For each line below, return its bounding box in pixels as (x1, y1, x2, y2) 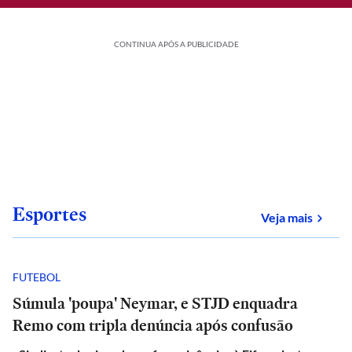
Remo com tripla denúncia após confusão (13, 314, 293, 336)
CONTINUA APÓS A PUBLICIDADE (113, 39, 239, 49)
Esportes (13, 201, 86, 227)
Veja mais (261, 210, 313, 225)
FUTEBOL (13, 269, 60, 284)
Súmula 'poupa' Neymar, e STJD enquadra (13, 292, 298, 314)
